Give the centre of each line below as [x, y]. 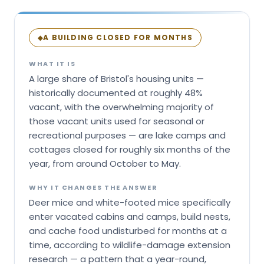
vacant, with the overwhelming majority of [121, 107]
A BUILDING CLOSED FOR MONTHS [118, 38]
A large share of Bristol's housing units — [116, 79]
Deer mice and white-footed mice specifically [130, 203]
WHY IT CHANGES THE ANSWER [93, 188]
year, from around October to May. [105, 164]
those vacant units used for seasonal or [117, 121]
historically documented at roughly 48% [116, 93]
